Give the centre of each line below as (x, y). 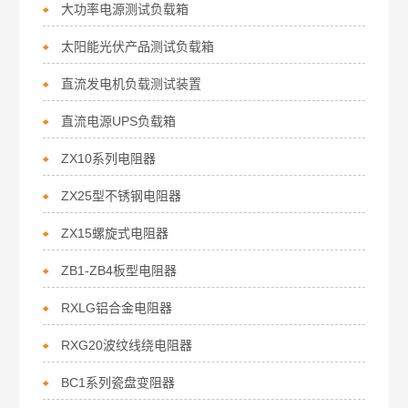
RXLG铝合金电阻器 (117, 308)
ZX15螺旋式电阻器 (115, 233)
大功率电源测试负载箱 (125, 9)
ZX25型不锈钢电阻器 (122, 196)
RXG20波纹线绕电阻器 (127, 345)
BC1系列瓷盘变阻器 (118, 382)
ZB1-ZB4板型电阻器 (119, 270)
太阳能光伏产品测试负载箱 (138, 46)
